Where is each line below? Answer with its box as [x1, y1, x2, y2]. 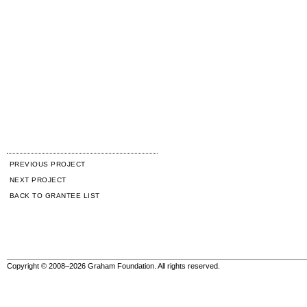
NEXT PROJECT [10, 175, 66, 184]
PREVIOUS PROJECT [10, 160, 86, 168]
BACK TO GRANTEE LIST [10, 191, 100, 199]
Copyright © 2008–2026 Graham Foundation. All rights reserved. [7, 262, 220, 271]
